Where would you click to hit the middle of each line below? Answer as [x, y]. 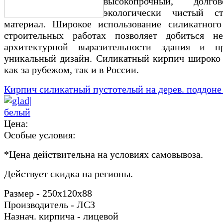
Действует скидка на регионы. [68, 173]
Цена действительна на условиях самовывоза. [106, 154]
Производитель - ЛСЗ [50, 204]
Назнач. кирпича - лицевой [61, 216]
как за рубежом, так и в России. [71, 69]
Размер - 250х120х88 [48, 193]
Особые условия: [40, 135]
